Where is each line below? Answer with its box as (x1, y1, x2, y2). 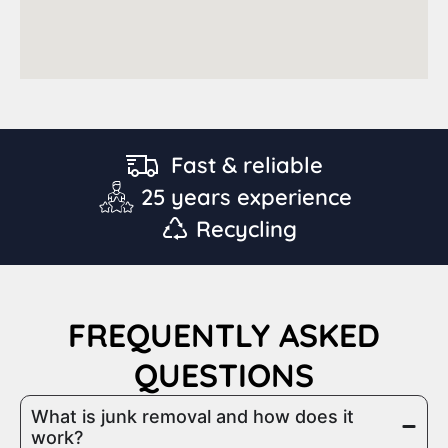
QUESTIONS (134, 354, 314, 395)
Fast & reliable (170, 150, 323, 179)
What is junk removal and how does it (31, 405, 354, 427)
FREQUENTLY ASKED (68, 314, 380, 355)
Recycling (196, 214, 297, 243)
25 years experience (141, 182, 352, 211)
